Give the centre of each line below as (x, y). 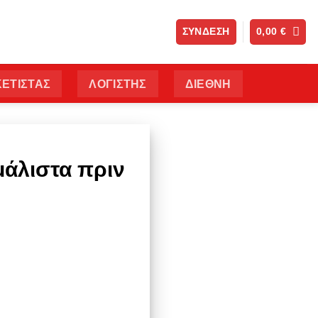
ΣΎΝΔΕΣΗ (206, 32)
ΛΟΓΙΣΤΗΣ (118, 84)
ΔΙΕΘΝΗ (208, 84)
